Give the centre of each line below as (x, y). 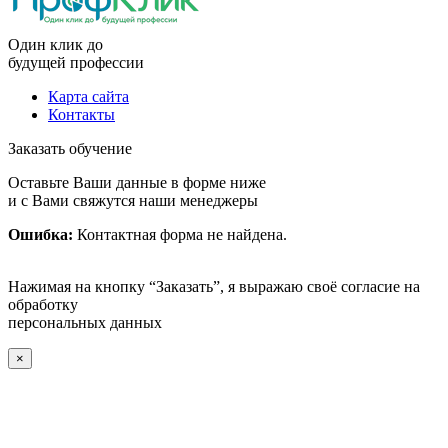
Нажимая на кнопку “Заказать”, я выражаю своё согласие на (214, 286)
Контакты (81, 114)
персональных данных (85, 322)
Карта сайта (88, 96)
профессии (105, 62)
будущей (37, 62)
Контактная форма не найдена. (180, 234)
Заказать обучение (70, 148)
